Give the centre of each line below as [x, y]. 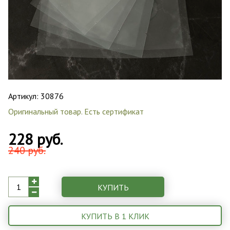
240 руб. [27, 150]
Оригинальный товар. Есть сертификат [76, 111]
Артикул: [24, 96]
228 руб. [35, 139]
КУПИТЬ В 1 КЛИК [115, 216]
